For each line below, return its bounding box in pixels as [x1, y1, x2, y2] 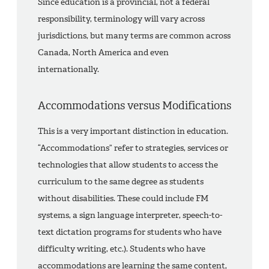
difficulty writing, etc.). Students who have [38, 243, 205, 255]
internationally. [38, 64, 99, 76]
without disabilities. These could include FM [38, 193, 208, 205]
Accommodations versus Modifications [38, 98, 231, 113]
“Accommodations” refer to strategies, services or [38, 142, 228, 154]
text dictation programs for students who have [38, 226, 222, 238]
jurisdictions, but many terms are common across [38, 30, 231, 42]
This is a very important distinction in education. [38, 125, 228, 138]
